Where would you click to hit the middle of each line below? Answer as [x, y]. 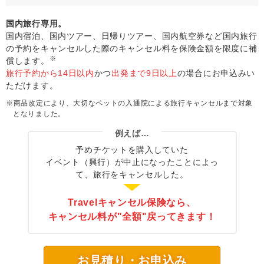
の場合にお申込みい [216, 73]
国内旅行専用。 [36, 24]
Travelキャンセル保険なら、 [132, 203]
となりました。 [39, 114]
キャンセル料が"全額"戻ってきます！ [132, 217]
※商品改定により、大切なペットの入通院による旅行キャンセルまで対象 [130, 103]
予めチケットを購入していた [132, 150]
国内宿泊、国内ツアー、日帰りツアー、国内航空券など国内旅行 [132, 36]
